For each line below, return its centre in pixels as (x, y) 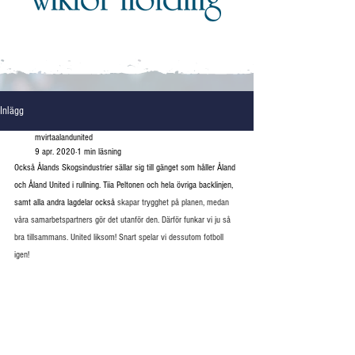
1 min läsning (99, 152)
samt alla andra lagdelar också (66, 203)
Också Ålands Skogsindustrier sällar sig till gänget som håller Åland (126, 168)
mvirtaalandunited (64, 138)
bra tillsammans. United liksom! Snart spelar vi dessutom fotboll (120, 238)
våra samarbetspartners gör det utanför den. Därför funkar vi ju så (124, 220)
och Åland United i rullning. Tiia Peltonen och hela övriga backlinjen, (125, 185)
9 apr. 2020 (55, 152)
